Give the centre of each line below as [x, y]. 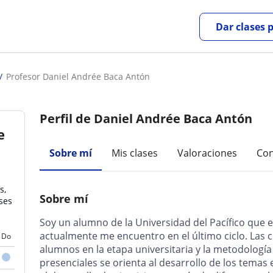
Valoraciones [207, 153]
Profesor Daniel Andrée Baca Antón [78, 76]
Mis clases [135, 153]
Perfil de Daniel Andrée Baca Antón [146, 119]
